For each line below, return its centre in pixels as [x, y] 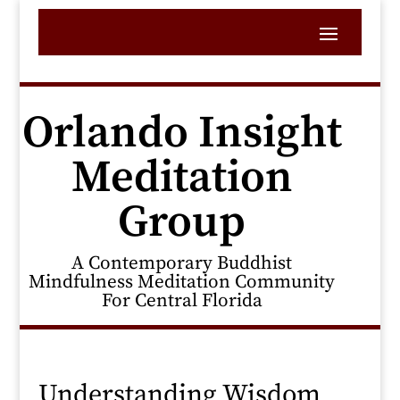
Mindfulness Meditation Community [182, 282]
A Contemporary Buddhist [182, 263]
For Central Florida [182, 301]
